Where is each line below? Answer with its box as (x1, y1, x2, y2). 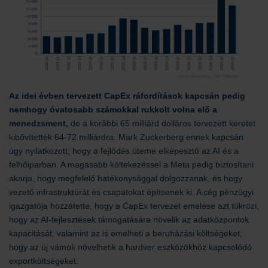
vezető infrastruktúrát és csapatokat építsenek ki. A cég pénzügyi (9, 187, 254, 197)
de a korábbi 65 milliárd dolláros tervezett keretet (68, 118, 255, 128)
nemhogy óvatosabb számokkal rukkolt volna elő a (9, 104, 217, 114)
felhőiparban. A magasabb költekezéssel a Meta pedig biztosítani (9, 159, 254, 169)
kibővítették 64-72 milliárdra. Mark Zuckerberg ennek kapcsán (9, 132, 243, 142)
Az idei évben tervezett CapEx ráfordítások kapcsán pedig (9, 90, 245, 100)
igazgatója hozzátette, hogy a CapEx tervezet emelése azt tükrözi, (9, 200, 259, 211)
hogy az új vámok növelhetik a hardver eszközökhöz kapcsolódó (9, 242, 252, 252)
